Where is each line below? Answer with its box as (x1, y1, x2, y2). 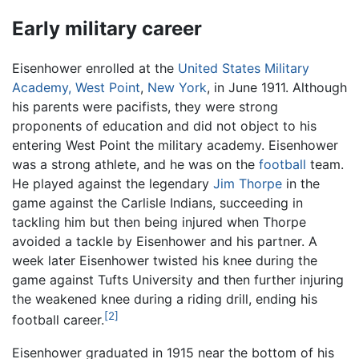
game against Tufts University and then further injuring (12, 272, 344, 288)
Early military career (12, 16, 202, 40)
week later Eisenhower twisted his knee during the (12, 252, 317, 269)
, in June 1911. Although (207, 79, 347, 96)
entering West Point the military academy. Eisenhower (12, 137, 338, 154)
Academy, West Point (12, 79, 140, 96)
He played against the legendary (12, 175, 213, 192)
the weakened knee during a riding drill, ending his (12, 291, 317, 308)
